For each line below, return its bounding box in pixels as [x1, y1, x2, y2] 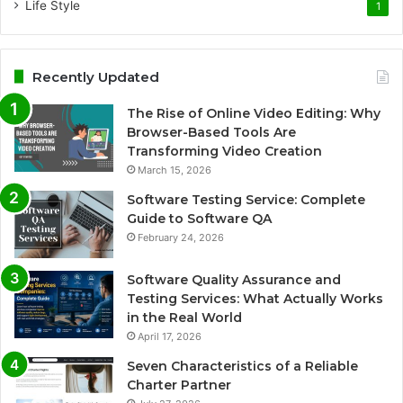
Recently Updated [32, 67, 159, 85]
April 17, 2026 [138, 329, 201, 343]
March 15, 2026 [138, 163, 211, 176]
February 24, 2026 [138, 230, 224, 244]
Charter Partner [127, 376, 231, 393]
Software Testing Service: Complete [127, 191, 365, 208]
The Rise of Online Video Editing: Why [127, 104, 381, 121]
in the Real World [127, 309, 242, 326]
